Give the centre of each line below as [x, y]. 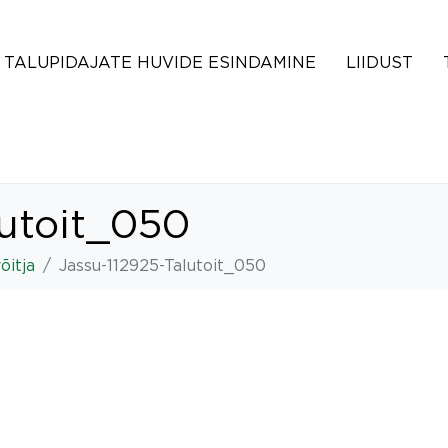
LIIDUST [379, 62]
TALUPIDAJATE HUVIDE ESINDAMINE [160, 62]
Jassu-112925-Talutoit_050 [162, 265]
